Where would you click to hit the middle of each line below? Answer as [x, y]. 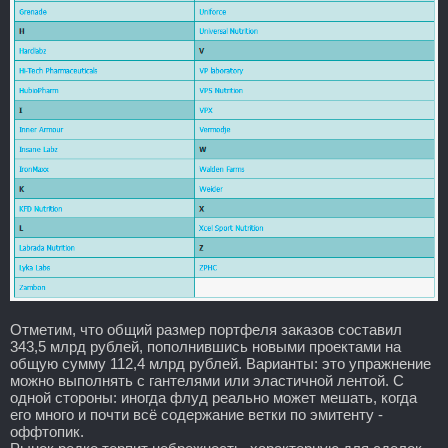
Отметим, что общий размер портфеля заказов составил [206, 329]
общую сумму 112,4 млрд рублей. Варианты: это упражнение [220, 363]
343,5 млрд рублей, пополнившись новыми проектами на [205, 346]
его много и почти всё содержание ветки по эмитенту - [196, 414]
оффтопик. [47, 431]
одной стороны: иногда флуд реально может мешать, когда [213, 397]
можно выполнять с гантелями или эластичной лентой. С [207, 380]
